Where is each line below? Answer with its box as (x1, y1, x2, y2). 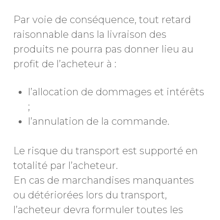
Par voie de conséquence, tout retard (13, 14, 191, 26)
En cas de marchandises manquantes (13, 174, 194, 186)
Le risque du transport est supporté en (13, 145, 198, 157)
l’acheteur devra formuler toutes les (13, 204, 183, 216)
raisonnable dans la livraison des (13, 28, 166, 40)
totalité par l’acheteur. (13, 160, 118, 171)
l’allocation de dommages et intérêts (27, 86, 204, 98)
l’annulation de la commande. (27, 115, 169, 127)
